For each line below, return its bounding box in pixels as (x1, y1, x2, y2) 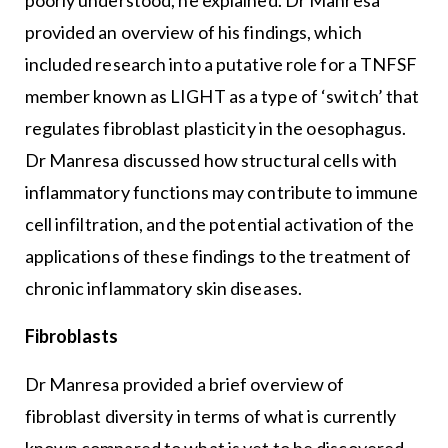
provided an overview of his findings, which (24, 21, 362, 44)
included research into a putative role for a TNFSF (24, 53, 418, 76)
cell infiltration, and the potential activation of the (24, 213, 414, 236)
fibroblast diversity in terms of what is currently (24, 405, 397, 428)
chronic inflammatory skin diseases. (24, 277, 306, 300)
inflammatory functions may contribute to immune (24, 181, 419, 204)
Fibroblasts (24, 325, 122, 348)
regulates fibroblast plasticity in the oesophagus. (24, 117, 407, 140)
